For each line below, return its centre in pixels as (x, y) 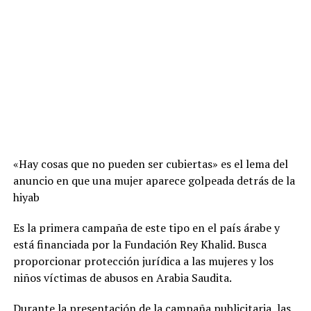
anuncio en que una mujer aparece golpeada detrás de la (154, 180)
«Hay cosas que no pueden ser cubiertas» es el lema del (150, 164)
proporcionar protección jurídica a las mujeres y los (143, 261)
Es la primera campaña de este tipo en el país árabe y (146, 228)
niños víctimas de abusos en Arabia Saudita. (122, 278)
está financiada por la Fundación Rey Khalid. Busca (140, 244)
